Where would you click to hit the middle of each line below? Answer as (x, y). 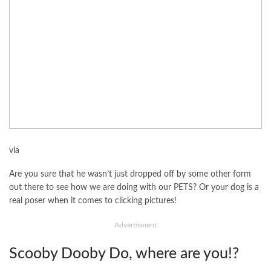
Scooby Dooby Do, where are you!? (124, 254)
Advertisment (135, 225)
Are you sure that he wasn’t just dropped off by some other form (130, 175)
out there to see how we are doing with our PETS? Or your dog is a (134, 188)
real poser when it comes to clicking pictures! (93, 201)
